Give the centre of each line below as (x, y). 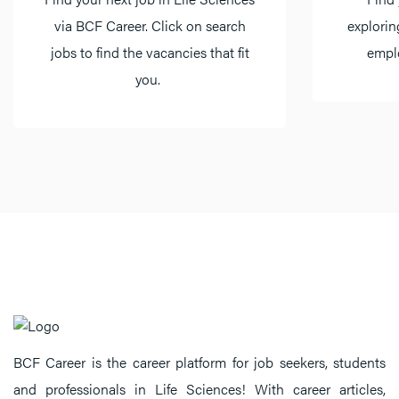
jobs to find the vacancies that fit (150, 53)
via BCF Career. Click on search (150, 26)
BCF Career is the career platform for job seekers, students (199, 362)
